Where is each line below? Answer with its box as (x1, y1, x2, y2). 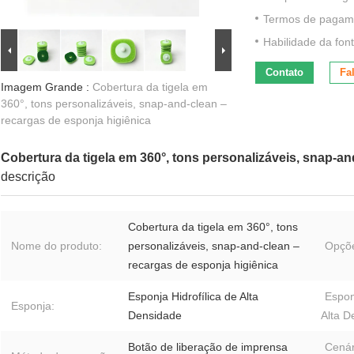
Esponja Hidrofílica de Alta (128, 290, 258, 303)
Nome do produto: (11, 239, 102, 253)
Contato (265, 66, 303, 79)
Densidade (128, 309, 182, 322)
